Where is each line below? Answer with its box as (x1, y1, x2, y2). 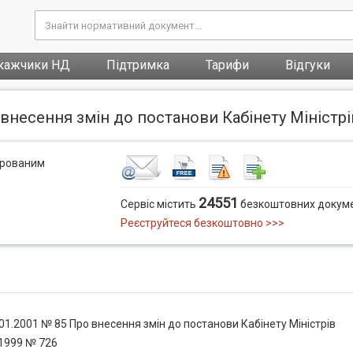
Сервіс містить (121, 198, 199, 210)
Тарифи (206, 58, 249, 72)
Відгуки (285, 58, 330, 72)
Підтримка (106, 58, 169, 72)
